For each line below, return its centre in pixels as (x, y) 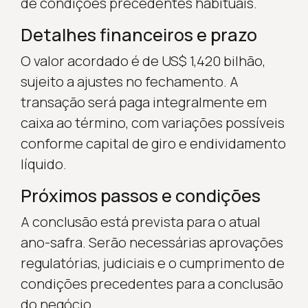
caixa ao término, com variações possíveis (152, 122)
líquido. (43, 164)
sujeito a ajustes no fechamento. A (129, 81)
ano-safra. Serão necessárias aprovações (152, 242)
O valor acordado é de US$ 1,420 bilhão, (143, 60)
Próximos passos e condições (140, 195)
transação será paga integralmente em (143, 102)
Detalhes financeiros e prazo (139, 34)
